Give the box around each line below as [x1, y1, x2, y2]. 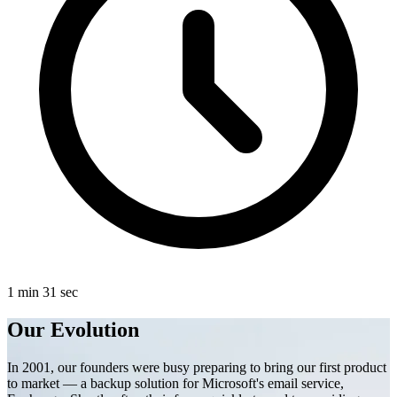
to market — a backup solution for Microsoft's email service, [7, 376, 344, 392]
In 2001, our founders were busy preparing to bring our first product [7, 360, 386, 376]
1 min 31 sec [7, 284, 78, 300]
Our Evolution [7, 318, 139, 342]
